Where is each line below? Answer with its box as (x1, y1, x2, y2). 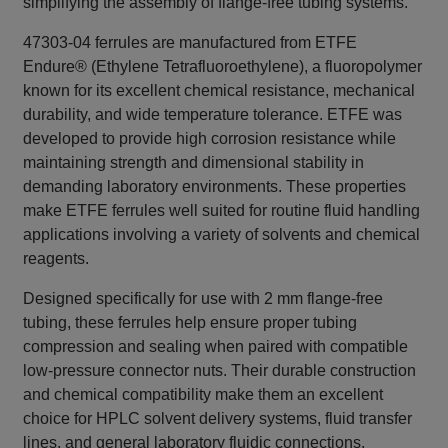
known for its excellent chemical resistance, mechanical (23, 82, 416, 100)
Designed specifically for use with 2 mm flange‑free (23, 290, 384, 308)
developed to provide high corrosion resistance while (23, 130, 397, 148)
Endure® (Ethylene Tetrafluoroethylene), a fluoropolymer (23, 58, 423, 76)
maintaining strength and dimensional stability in (23, 154, 365, 172)
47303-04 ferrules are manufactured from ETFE (23, 34, 358, 52)
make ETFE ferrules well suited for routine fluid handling (23, 202, 421, 220)
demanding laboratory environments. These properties (23, 178, 407, 196)
